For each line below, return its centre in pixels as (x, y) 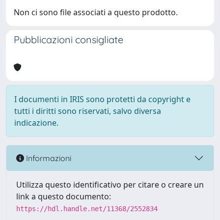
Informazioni (48, 158)
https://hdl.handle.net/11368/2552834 (87, 209)
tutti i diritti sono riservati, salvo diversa (88, 111)
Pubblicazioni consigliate (69, 40)
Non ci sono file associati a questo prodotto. (96, 12)
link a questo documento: (64, 196)
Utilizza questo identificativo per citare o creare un (110, 185)
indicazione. (36, 123)
